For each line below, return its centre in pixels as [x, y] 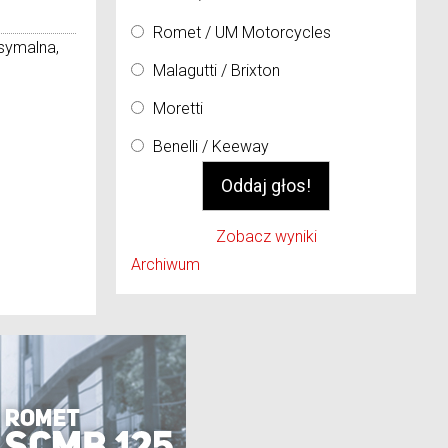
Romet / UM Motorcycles [242, 32]
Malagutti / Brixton [216, 70]
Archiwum [165, 264]
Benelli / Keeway [211, 146]
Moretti [178, 108]
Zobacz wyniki [266, 236]
